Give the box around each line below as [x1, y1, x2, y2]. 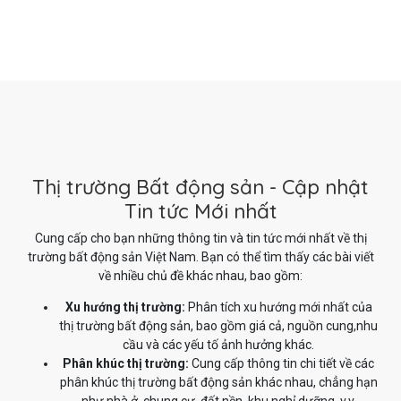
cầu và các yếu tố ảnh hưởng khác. [123, 337, 314, 352]
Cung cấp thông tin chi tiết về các [189, 355, 374, 371]
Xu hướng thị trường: [64, 299, 185, 314]
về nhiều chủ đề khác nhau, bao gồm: [98, 268, 303, 283]
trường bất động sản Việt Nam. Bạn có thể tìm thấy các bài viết [27, 249, 374, 264]
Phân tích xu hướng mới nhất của [184, 299, 372, 314]
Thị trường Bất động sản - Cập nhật [32, 173, 369, 200]
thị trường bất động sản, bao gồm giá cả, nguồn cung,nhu [59, 318, 378, 333]
